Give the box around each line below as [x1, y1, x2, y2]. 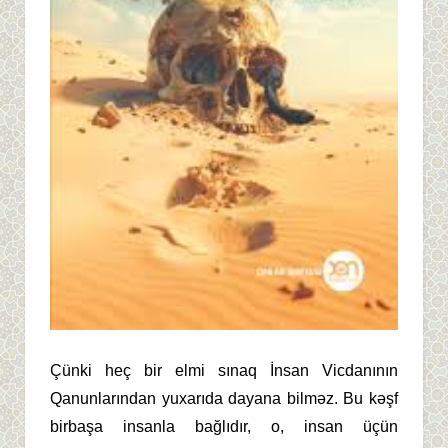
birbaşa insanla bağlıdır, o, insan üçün [50, 417, 398, 435]
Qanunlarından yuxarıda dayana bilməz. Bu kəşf [50, 389, 398, 407]
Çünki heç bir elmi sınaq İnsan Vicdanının [50, 361, 398, 379]
